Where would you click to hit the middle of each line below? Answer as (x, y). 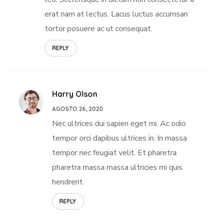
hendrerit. (68, 182)
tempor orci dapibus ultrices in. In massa (120, 138)
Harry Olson (75, 94)
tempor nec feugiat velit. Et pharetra (115, 153)
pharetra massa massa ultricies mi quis (118, 167)
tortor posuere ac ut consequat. (99, 28)
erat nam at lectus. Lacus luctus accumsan (117, 14)
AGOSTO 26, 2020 (78, 109)
